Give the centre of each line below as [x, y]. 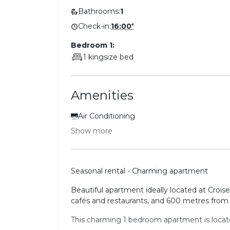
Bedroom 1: [93, 45]
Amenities [102, 95]
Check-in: [94, 26]
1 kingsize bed [108, 57]
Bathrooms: [99, 12]
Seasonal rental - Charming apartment [139, 171]
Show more [92, 131]
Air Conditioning [107, 116]
